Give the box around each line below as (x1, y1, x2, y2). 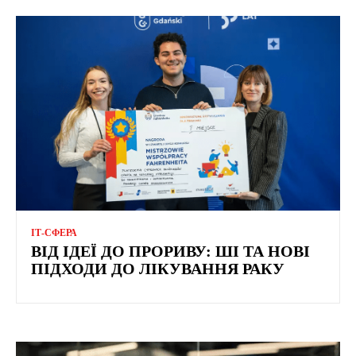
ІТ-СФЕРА (31, 226, 77, 238)
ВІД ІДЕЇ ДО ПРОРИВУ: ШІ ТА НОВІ (31, 242, 310, 260)
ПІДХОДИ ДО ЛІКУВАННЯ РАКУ (31, 259, 288, 277)
